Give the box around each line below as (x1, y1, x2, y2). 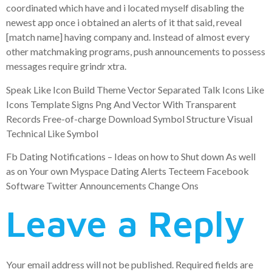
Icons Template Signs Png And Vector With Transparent (6, 98, 236, 110)
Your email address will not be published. (6, 259, 174, 271)
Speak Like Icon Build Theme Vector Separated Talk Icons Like (6, 83, 264, 95)
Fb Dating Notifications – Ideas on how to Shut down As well (6, 151, 256, 163)
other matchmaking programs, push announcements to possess (6, 46, 265, 58)
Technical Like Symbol (6, 127, 98, 139)
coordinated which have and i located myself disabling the (6, 2, 244, 14)
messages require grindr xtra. (6, 60, 126, 72)
